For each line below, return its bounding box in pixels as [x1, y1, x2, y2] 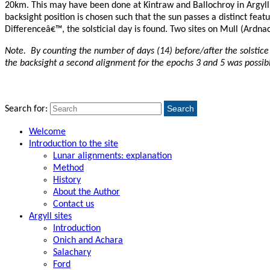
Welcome [29, 127, 66, 137]
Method [53, 163, 84, 173]
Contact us [53, 199, 94, 209]
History [53, 175, 81, 185]
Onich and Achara [53, 235, 123, 245]
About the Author [53, 187, 120, 197]
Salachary [53, 247, 91, 257]
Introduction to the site [29, 139, 118, 149]
